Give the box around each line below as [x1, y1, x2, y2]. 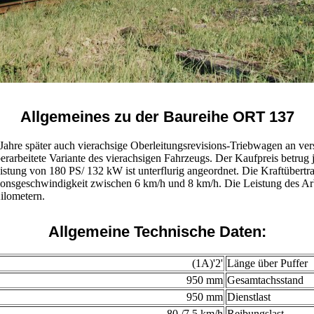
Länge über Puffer [227, 257, 308, 270]
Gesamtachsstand [227, 274, 303, 287]
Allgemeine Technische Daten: [48, 222, 266, 240]
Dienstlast [227, 291, 271, 303]
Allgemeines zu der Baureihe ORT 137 [20, 108, 294, 126]
